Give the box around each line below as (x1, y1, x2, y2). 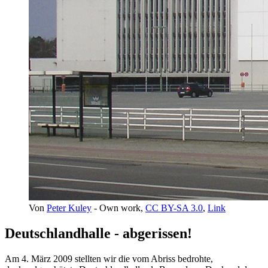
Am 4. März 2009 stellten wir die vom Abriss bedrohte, (5, 253, 213, 264)
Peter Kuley (47, 203, 92, 213)
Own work (99, 203, 141, 213)
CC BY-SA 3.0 (145, 203, 203, 213)
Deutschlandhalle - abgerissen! (5, 225, 192, 241)
